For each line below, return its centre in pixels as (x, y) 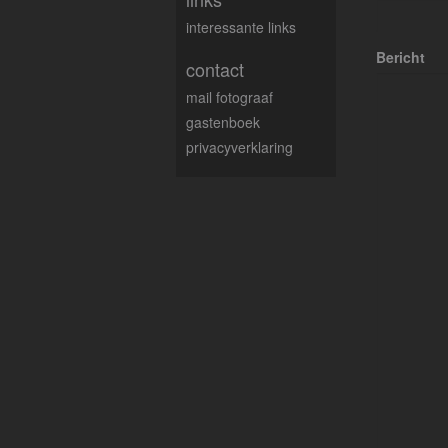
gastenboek (223, 122)
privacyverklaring (239, 147)
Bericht (400, 57)
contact (215, 69)
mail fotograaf (229, 97)
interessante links (241, 27)
